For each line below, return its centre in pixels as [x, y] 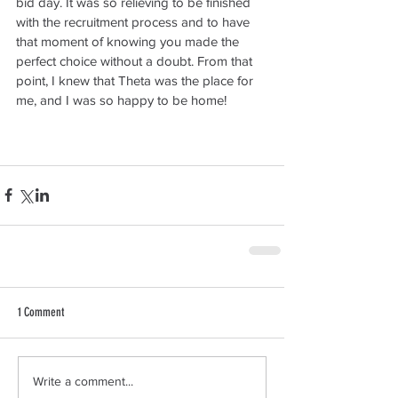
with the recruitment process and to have [135, 21]
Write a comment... [83, 382]
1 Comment [41, 312]
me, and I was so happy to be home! [121, 99]
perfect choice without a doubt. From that [136, 60]
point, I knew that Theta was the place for [136, 80]
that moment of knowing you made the [129, 41]
